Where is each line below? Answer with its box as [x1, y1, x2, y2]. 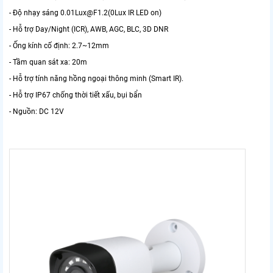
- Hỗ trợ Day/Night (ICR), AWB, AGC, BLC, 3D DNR [9, 25, 168, 34]
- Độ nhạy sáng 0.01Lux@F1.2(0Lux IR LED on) [9, 9, 161, 18]
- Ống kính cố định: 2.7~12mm [9, 41, 109, 51]
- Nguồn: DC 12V [9, 107, 66, 116]
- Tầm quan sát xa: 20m [9, 58, 87, 67]
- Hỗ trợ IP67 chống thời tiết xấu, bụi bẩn [9, 91, 142, 100]
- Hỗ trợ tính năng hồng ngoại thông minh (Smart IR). [9, 74, 183, 83]
